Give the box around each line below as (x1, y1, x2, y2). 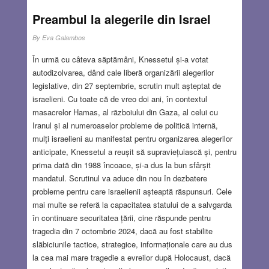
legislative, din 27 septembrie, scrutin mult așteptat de (32, 80, 221, 92)
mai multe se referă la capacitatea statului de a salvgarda (32, 199, 232, 211)
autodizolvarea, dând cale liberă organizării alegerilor (32, 67, 214, 79)
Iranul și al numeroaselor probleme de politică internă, (32, 119, 218, 131)
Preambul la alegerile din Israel (32, 10, 211, 28)
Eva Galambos (41, 33, 85, 43)
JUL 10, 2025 (32, 3, 86, 13)
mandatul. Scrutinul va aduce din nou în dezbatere (32, 172, 207, 184)
